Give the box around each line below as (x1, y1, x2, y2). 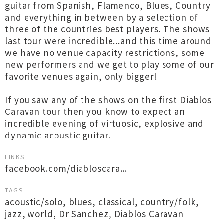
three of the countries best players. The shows (5, 23, 210, 35)
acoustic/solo (5, 196, 63, 208)
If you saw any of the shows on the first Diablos (5, 94, 212, 106)
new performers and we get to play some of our (5, 58, 214, 70)
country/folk (140, 196, 196, 208)
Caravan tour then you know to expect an (5, 106, 186, 117)
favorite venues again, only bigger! (5, 70, 158, 82)
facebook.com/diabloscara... (5, 163, 128, 174)
